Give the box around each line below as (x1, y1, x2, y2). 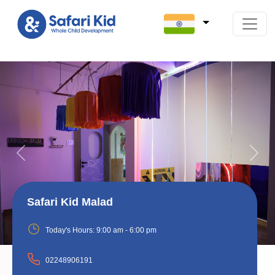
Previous (20, 153, 59, 165)
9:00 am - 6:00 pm (96, 226, 157, 235)
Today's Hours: (44, 226, 96, 235)
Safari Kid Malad (27, 196, 113, 209)
